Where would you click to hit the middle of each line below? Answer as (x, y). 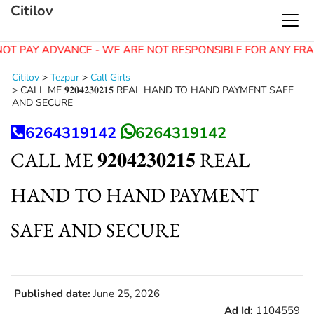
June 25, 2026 (125, 294)
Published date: (52, 294)
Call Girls (110, 77)
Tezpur (65, 77)
